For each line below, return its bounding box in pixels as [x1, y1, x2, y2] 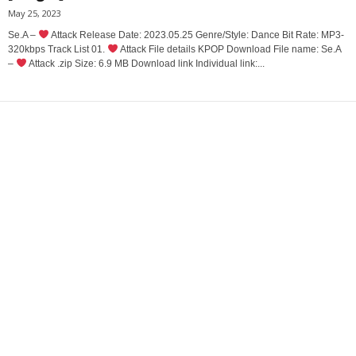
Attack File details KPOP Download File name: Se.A [118, 43, 341, 55]
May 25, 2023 [8, 6, 61, 19]
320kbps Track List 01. [8, 43, 107, 55]
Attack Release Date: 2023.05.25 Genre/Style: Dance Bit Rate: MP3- [48, 29, 344, 41]
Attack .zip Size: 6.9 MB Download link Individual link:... [26, 57, 265, 69]
